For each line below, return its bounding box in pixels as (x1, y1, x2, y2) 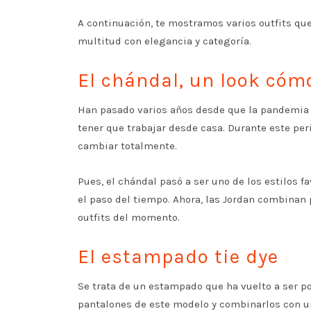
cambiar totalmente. (78, 140, 177, 152)
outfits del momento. (78, 211, 180, 224)
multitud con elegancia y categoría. (78, 35, 251, 47)
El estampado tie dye (78, 245, 278, 268)
